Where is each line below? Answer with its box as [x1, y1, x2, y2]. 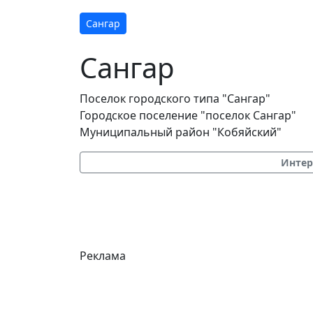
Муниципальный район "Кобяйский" [80, 124, 282, 140]
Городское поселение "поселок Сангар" [80, 108, 296, 123]
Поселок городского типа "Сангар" [80, 91, 270, 106]
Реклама [80, 248, 126, 263]
